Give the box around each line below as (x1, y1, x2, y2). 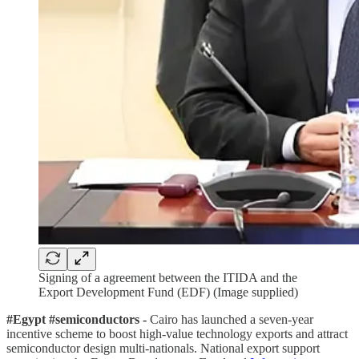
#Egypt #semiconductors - (6, 312, 150, 326)
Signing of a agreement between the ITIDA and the (38, 270, 297, 284)
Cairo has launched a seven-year (150, 312, 313, 326)
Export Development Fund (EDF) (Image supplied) (38, 284, 298, 299)
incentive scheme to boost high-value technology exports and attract (6, 326, 348, 341)
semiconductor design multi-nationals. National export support (6, 341, 320, 355)
